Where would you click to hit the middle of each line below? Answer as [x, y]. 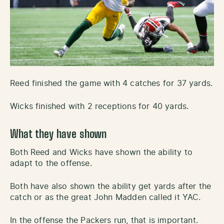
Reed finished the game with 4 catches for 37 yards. [111, 83]
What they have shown [58, 134]
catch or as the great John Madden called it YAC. [105, 197]
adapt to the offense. [51, 163]
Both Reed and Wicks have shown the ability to [101, 152]
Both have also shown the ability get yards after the [111, 186]
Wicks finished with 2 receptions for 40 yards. [99, 106]
